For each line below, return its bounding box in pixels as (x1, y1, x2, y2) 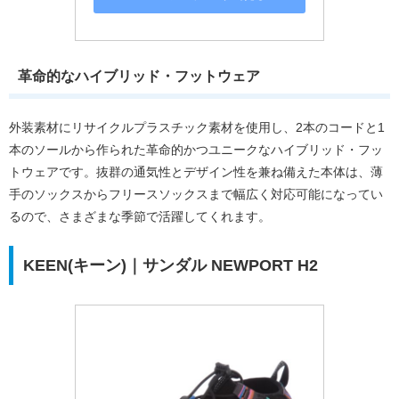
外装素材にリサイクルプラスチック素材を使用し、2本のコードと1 (9, 120, 385, 135)
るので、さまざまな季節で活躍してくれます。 (9, 209, 271, 224)
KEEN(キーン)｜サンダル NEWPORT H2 (22, 256, 318, 274)
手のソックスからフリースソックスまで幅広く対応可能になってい (9, 187, 383, 202)
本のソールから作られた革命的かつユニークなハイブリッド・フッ (9, 142, 383, 158)
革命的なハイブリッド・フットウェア (17, 68, 260, 84)
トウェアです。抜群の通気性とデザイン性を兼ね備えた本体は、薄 (9, 165, 383, 180)
